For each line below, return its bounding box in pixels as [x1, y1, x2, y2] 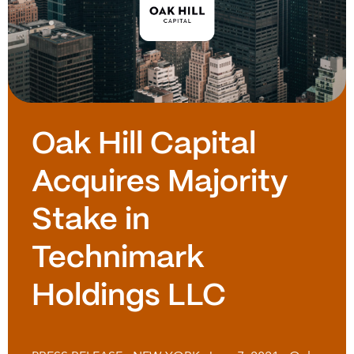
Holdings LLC [32, 282, 226, 312]
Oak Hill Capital [32, 130, 256, 160]
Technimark [32, 244, 204, 274]
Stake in [32, 206, 150, 236]
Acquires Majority [32, 168, 288, 198]
